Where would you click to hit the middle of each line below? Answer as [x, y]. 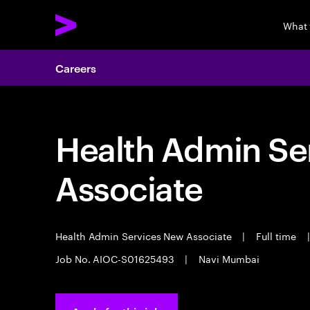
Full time [276, 235]
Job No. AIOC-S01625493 [116, 258]
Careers [76, 68]
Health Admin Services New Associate [145, 235]
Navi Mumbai [228, 258]
